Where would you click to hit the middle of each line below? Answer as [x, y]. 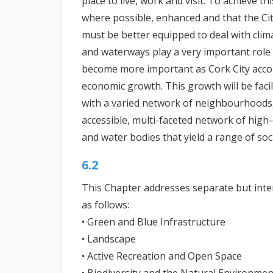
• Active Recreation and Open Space [162, 256]
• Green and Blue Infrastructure [154, 222]
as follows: [105, 205]
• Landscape [109, 239]
